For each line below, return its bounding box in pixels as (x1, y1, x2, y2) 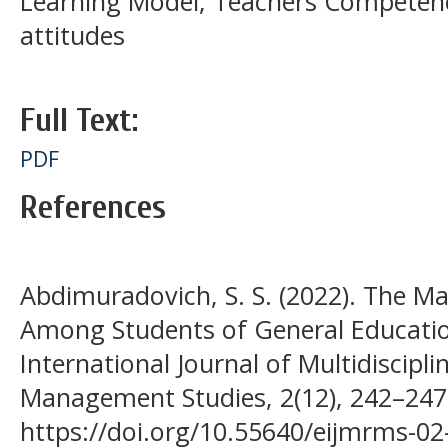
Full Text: (20, 100, 138, 140)
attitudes (20, 18, 125, 53)
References (20, 187, 166, 227)
